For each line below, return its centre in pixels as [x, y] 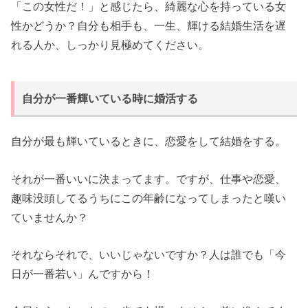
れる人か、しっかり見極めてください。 [110, 45]
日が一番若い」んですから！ [83, 274]
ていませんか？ [50, 217]
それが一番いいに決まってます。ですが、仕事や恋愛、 [149, 178]
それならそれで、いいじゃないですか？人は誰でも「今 [149, 255]
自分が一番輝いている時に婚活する [110, 99]
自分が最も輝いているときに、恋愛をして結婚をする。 [149, 141]
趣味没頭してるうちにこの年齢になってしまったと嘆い [149, 198]
